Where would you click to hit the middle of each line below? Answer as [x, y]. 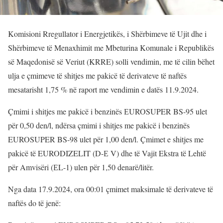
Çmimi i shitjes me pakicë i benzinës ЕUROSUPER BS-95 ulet [108, 111]
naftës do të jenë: [34, 203]
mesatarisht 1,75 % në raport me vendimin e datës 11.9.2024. [103, 90]
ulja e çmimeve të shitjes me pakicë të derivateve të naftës [97, 76]
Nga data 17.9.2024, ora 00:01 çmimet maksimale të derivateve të [111, 189]
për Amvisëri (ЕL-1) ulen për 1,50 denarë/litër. [81, 167]
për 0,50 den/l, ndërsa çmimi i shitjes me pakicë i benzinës [99, 125]
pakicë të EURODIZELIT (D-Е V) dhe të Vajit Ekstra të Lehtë [107, 153]
